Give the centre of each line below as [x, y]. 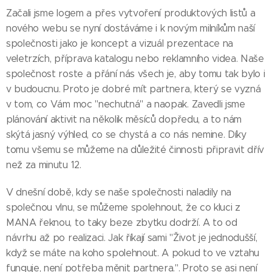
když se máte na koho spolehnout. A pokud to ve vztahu [133, 253]
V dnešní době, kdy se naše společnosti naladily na [119, 192]
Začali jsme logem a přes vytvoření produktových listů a [131, 13]
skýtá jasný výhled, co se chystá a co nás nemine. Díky [126, 135]
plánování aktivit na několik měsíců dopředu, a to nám [124, 120]
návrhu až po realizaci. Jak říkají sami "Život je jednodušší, [132, 238]
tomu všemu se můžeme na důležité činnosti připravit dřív [135, 150]
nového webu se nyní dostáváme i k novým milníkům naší [131, 29]
